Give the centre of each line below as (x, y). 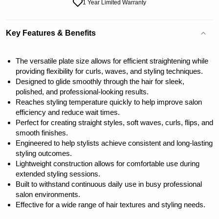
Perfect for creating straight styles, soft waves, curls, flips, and (114, 123)
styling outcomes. (44, 153)
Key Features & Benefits (51, 33)
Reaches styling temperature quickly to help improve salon (109, 102)
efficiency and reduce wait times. (68, 112)
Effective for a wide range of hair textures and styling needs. (110, 205)
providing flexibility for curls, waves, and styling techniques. (109, 71)
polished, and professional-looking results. (82, 92)
